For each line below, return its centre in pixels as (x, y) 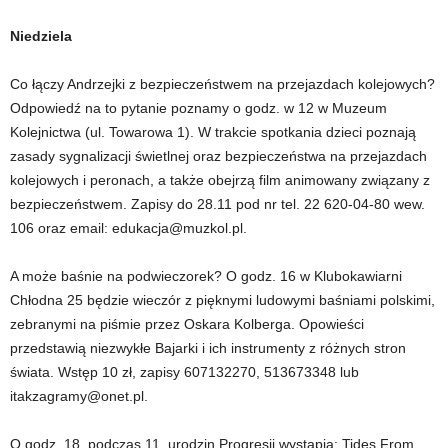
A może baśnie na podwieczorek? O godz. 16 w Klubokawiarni (206, 276)
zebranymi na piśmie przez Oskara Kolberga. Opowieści (187, 324)
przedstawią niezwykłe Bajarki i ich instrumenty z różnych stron (208, 348)
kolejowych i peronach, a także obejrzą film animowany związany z (220, 180)
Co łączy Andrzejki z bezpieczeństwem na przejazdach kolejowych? (222, 84)
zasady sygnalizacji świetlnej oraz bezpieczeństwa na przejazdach (218, 156)
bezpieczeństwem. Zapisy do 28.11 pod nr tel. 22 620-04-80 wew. (217, 204)
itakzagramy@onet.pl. (79, 396)
